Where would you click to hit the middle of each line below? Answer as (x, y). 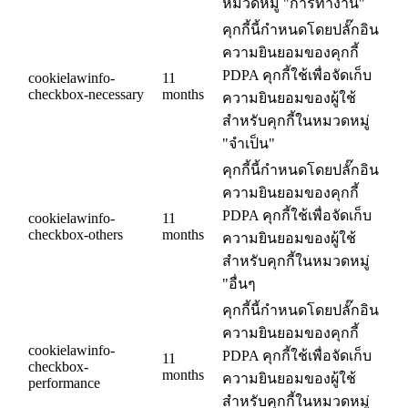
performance (64, 383)
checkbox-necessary (86, 95)
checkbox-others (76, 235)
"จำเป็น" (249, 144)
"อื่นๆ (239, 284)
